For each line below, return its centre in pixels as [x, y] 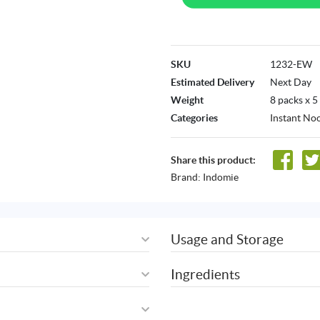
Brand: [187, 177]
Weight [187, 100]
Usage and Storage [227, 240]
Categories [194, 118]
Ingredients [205, 274]
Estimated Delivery [212, 82]
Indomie [221, 177]
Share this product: [213, 160]
